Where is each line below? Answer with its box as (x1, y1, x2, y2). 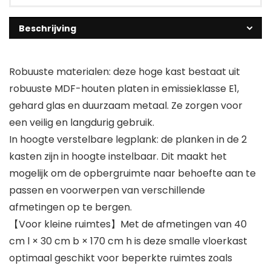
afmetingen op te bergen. (9, 200, 132, 214)
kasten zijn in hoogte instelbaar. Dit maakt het (9, 149, 227, 163)
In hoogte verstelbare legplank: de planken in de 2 (9, 132, 247, 146)
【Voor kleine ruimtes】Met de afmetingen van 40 (9, 217, 247, 231)
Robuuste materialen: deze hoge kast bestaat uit (9, 64, 240, 79)
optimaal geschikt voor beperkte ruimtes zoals (9, 250, 232, 265)
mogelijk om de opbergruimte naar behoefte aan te (9, 166, 256, 180)
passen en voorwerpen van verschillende (9, 183, 205, 197)
